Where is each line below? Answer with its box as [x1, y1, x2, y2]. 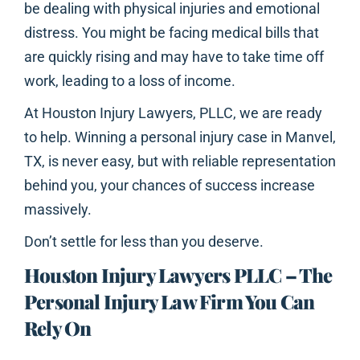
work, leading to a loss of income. [24, 72, 235, 90]
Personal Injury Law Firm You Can [24, 288, 315, 315]
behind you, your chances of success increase [24, 177, 315, 194]
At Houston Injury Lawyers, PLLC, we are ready [24, 104, 322, 122]
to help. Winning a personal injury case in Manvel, [24, 129, 336, 146]
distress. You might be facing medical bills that [24, 24, 319, 42]
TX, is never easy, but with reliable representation [24, 153, 336, 170]
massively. [24, 201, 92, 219]
